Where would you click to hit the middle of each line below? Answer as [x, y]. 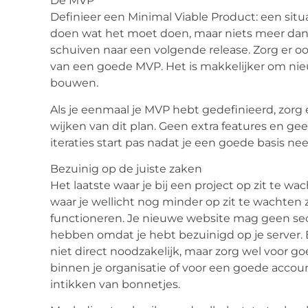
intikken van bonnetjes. [115, 284]
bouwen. [74, 83]
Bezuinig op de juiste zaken [126, 168]
